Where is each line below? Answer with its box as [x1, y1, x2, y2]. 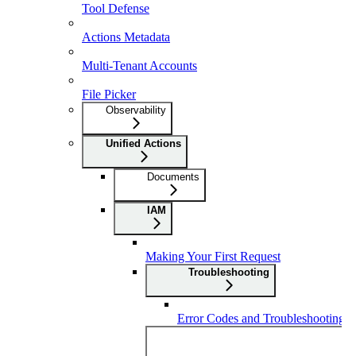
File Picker [82, 87, 136, 101]
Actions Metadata [82, 29, 170, 44]
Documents [147, 170, 199, 183]
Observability [106, 103, 166, 116]
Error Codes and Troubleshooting [177, 311, 345, 325]
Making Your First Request [145, 249, 281, 263]
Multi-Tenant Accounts [82, 58, 197, 72]
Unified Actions [106, 137, 181, 149]
